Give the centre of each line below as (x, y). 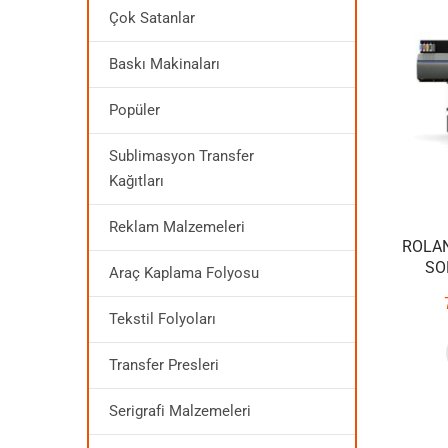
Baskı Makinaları (164, 64)
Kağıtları (136, 181)
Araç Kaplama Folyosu (184, 273)
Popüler (134, 110)
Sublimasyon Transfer (181, 156)
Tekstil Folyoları (162, 319)
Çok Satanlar (152, 18)
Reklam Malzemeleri (177, 227)
